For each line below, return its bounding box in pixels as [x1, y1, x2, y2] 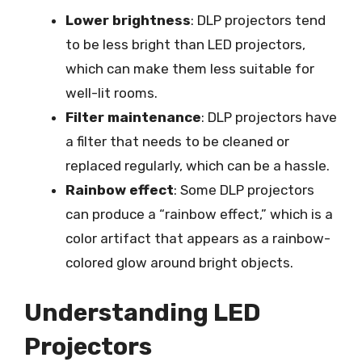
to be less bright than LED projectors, [65, 36, 305, 53]
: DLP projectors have [201, 109, 337, 125]
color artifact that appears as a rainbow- [65, 230, 330, 246]
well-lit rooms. [65, 85, 158, 101]
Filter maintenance [65, 109, 201, 125]
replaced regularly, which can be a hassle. [65, 158, 330, 174]
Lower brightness [65, 12, 191, 28]
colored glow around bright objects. [65, 255, 293, 271]
